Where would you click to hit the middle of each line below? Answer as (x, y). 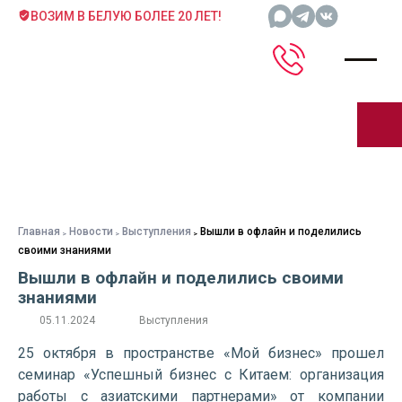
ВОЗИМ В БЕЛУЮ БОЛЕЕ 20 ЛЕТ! (126, 16)
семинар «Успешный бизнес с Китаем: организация (201, 375)
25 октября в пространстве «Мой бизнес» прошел (201, 353)
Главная (39, 232)
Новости (91, 232)
